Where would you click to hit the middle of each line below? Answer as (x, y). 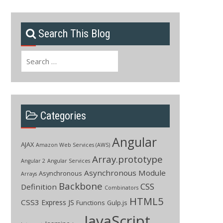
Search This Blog (74, 33)
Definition (39, 186)
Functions (90, 202)
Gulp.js (117, 202)
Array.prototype (127, 159)
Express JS (57, 202)
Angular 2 (33, 161)
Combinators (121, 187)
